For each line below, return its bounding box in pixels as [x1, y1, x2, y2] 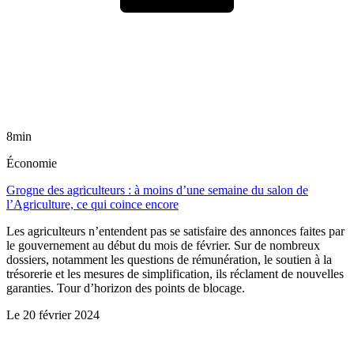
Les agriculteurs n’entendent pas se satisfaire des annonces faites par [6, 224, 345, 239]
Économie [6, 156, 57, 171]
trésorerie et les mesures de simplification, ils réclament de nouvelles [6, 267, 344, 281]
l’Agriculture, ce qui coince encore [6, 198, 179, 212]
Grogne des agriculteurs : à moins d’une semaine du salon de [6, 183, 308, 198]
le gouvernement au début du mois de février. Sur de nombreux [6, 239, 320, 253]
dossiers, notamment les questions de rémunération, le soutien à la [6, 253, 332, 267]
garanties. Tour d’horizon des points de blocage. [6, 281, 245, 296]
